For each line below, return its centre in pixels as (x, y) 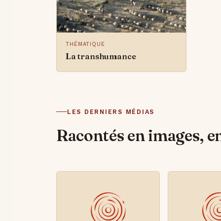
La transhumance (101, 56)
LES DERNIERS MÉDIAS (111, 111)
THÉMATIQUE (85, 44)
